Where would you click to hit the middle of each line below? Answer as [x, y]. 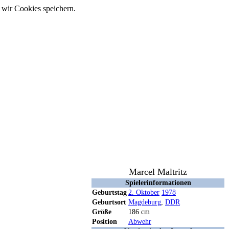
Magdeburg [145, 202]
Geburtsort [109, 202]
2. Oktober [144, 192]
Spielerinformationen [158, 182]
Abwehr [140, 221]
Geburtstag [109, 192]
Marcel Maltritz [158, 171]
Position [105, 221]
